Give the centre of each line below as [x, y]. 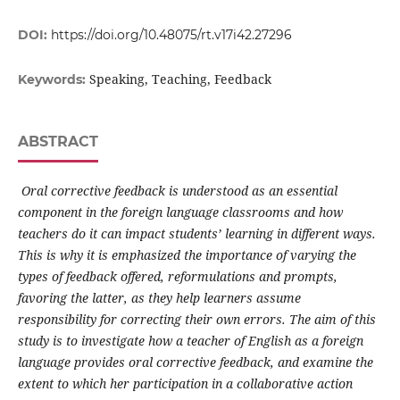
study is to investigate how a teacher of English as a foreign [190, 341]
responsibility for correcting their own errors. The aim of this [196, 320]
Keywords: [53, 80]
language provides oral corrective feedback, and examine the [195, 362]
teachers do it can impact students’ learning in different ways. [196, 234]
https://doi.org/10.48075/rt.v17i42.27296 [171, 35]
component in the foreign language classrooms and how [180, 212]
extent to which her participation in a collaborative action [185, 384]
